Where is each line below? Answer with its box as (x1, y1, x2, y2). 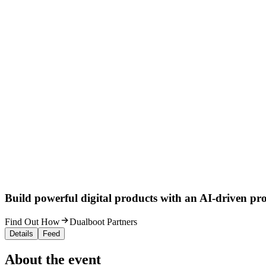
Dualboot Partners (69, 217, 137, 227)
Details (9, 229, 33, 239)
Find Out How (5, 217, 60, 227)
